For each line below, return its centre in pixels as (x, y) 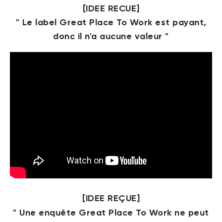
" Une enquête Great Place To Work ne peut (111, 213)
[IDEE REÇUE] (111, 198)
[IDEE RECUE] (111, 8)
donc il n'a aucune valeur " (111, 36)
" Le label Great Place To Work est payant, (111, 22)
